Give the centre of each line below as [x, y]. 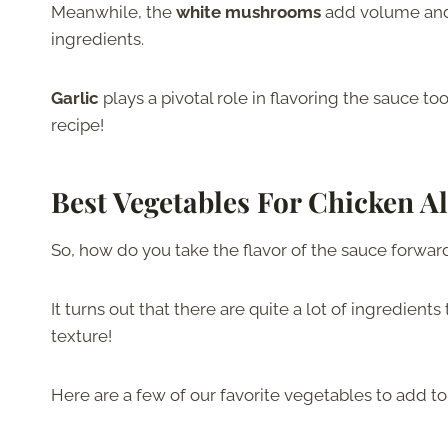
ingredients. [99, 39]
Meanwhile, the [113, 12]
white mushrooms [248, 12]
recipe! [79, 125]
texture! [81, 336]
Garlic [77, 98]
